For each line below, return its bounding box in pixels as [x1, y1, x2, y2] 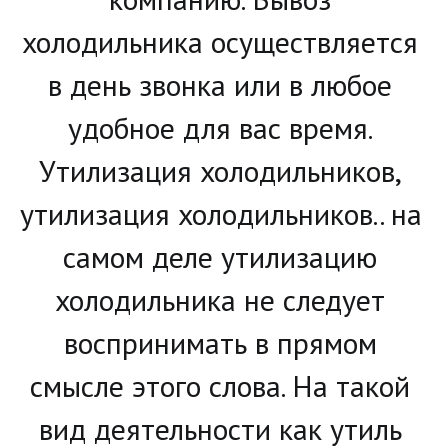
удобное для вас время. [67, 107, 373, 147]
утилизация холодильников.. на [20, 193, 422, 233]
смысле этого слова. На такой [30, 365, 410, 405]
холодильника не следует [55, 279, 385, 319]
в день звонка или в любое [48, 64, 392, 104]
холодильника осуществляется [22, 21, 418, 61]
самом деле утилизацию [63, 236, 377, 276]
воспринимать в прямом [63, 322, 377, 362]
